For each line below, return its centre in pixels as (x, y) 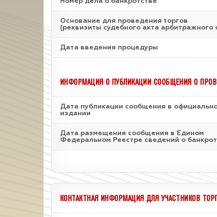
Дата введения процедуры (109, 47)
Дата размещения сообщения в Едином (132, 133)
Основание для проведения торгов (124, 21)
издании (75, 113)
